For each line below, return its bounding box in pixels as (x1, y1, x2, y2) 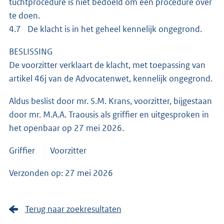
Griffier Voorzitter (9, 145, 86, 156)
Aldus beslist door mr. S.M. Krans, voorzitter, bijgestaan (9, 95, 212, 107)
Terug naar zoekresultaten (24, 203, 121, 215)
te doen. (9, 10, 41, 21)
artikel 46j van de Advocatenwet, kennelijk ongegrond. (9, 73, 212, 84)
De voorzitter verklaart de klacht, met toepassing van (9, 59, 205, 71)
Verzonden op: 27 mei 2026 (9, 167, 122, 179)
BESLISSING (9, 46, 52, 57)
